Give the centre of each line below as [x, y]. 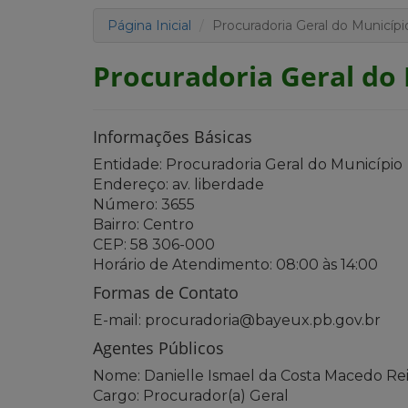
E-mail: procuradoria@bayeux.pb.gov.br [237, 320]
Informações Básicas [173, 136]
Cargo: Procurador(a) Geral [191, 395]
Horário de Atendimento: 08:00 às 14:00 [235, 264]
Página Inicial [149, 25]
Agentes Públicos [158, 347]
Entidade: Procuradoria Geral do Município [248, 164]
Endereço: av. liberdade [178, 184]
